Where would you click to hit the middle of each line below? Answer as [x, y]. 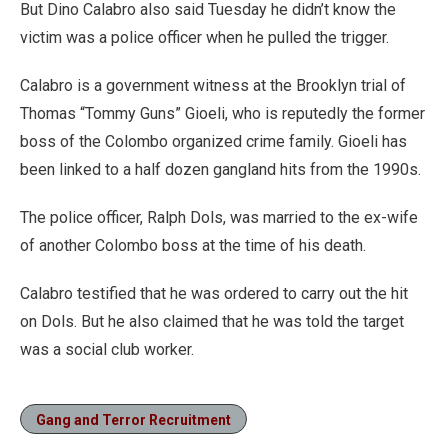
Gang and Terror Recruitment [133, 420]
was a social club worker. [107, 349]
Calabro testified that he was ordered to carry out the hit [214, 293]
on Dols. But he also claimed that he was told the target [212, 321]
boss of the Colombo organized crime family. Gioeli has [213, 141]
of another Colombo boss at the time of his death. [193, 245]
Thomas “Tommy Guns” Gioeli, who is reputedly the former [222, 113]
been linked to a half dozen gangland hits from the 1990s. [220, 169]
